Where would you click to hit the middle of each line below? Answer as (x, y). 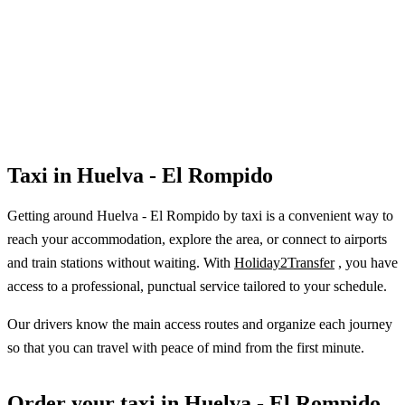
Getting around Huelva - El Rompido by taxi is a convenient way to (200, 215)
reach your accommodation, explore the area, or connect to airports (197, 239)
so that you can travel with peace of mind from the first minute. (186, 347)
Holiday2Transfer (284, 262)
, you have (366, 262)
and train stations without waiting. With (121, 262)
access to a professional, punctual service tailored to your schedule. (197, 286)
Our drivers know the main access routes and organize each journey (200, 324)
